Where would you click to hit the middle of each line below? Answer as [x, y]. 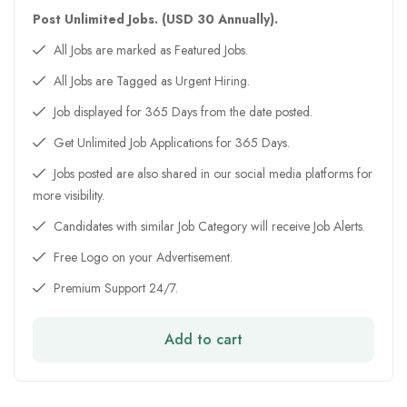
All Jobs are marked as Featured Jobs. [149, 50]
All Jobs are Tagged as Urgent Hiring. [150, 80]
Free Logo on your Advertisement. [141, 257]
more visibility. [69, 195]
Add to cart [203, 339]
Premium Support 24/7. [114, 288]
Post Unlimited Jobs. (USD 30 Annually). [155, 19]
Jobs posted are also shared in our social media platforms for [211, 173]
